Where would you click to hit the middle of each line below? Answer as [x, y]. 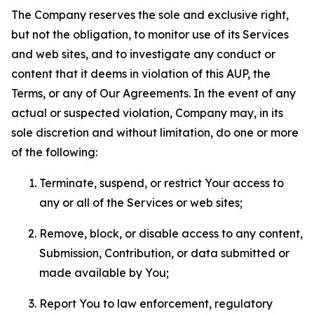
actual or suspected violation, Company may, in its [147, 113]
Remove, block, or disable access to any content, [171, 233]
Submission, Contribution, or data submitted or [164, 253]
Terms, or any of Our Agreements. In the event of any [153, 93]
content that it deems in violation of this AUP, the [141, 74]
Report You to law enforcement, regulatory [156, 303]
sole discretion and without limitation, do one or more [155, 132]
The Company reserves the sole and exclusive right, [150, 15]
